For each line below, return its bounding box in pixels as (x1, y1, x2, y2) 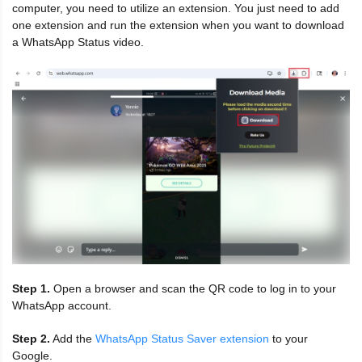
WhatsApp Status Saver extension (95, 331, 269, 345)
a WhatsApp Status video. (12, 35, 144, 48)
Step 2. (12, 331, 50, 345)
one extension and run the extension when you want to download (12, 18, 344, 32)
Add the (50, 331, 95, 345)
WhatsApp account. (12, 298, 112, 312)
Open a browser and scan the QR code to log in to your (50, 281, 336, 295)
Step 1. (12, 281, 50, 295)
